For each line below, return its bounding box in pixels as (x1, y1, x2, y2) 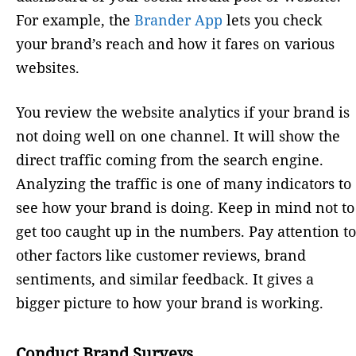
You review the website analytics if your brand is (16, 103, 350, 122)
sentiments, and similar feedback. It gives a (16, 269, 314, 289)
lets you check (222, 10, 323, 30)
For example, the (16, 10, 134, 30)
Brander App (134, 10, 222, 30)
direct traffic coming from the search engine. (16, 150, 323, 170)
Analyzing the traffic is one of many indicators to (16, 174, 351, 194)
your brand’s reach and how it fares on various (16, 34, 335, 54)
